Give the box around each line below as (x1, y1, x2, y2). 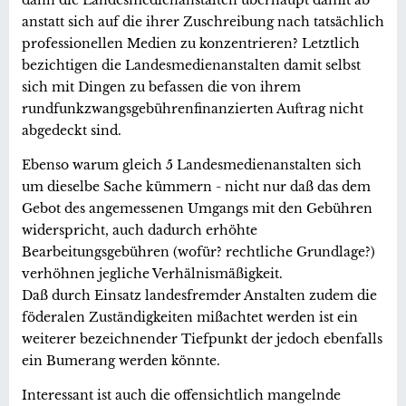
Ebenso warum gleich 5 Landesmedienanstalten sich (22, 156, 362, 173)
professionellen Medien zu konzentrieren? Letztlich (22, 34, 360, 52)
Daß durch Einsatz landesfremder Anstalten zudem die (22, 286, 377, 304)
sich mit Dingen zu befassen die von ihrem (22, 78, 301, 95)
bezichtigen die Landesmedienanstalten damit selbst (22, 56, 361, 73)
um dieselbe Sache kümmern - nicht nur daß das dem (22, 178, 371, 195)
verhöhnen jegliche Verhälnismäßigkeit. (22, 265, 283, 282)
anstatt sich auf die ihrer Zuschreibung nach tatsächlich (22, 13, 384, 30)
